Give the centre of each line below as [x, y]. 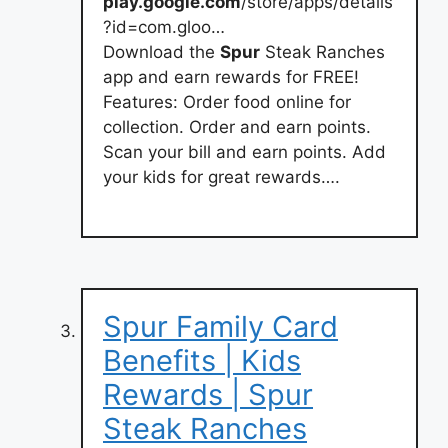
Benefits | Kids [202, 360]
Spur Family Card [220, 326]
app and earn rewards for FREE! [231, 77]
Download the [161, 52]
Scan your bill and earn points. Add [244, 152]
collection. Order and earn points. [237, 127]
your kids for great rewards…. [221, 177]
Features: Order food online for [227, 102]
